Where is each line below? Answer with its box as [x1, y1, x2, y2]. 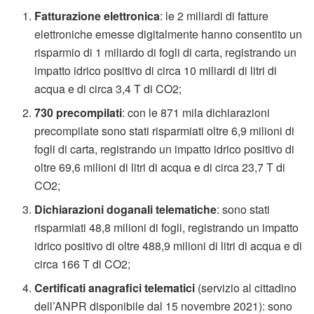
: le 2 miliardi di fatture [160, 7, 269, 24]
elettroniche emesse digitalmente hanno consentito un [34, 25, 303, 42]
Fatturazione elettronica [34, 7, 161, 24]
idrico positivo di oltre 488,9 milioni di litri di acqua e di [34, 237, 303, 254]
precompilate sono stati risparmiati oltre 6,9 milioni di [34, 122, 295, 139]
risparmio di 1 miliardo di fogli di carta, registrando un [34, 43, 297, 60]
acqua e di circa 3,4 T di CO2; [34, 80, 182, 97]
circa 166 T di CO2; [34, 255, 131, 272]
